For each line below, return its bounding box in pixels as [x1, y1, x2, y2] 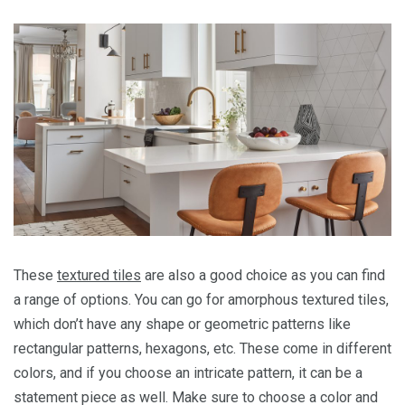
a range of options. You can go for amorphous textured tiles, [14, 291, 389, 309]
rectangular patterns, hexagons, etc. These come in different [14, 340, 391, 358]
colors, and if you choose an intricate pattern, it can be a [14, 364, 363, 382]
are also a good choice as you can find [141, 267, 385, 285]
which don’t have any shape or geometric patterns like [14, 316, 351, 334]
